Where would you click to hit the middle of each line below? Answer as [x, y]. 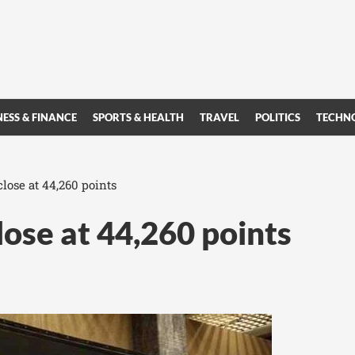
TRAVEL [219, 117]
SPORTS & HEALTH [138, 117]
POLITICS [278, 117]
